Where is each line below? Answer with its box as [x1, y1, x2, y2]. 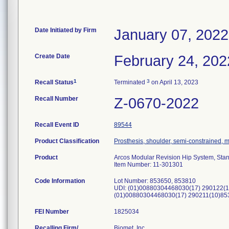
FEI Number [35, 208, 69, 215]
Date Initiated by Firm [35, 27, 97, 34]
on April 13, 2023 [150, 79, 198, 86]
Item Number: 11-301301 [114, 161, 183, 168]
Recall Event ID [35, 121, 79, 128]
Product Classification [35, 138, 99, 145]
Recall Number [35, 95, 78, 102]
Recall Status [35, 79, 74, 86]
